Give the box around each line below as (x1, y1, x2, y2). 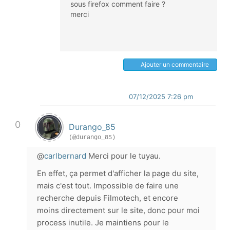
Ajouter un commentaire (141, 61, 209, 68)
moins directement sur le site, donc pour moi (37, 205, 200, 215)
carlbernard (44, 151, 86, 161)
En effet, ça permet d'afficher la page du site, (37, 168, 199, 178)
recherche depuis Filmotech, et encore (37, 193, 178, 203)
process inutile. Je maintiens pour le (37, 218, 169, 227)
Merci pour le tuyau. (86, 151, 161, 161)
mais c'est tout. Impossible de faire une (37, 181, 179, 190)
